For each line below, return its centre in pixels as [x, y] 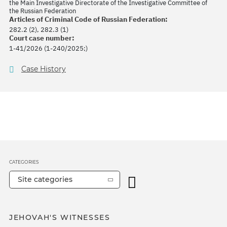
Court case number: [42, 38]
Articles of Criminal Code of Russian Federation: [88, 19]
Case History [44, 69]
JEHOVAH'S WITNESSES [60, 218]
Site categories [45, 180]
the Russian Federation [43, 11]
